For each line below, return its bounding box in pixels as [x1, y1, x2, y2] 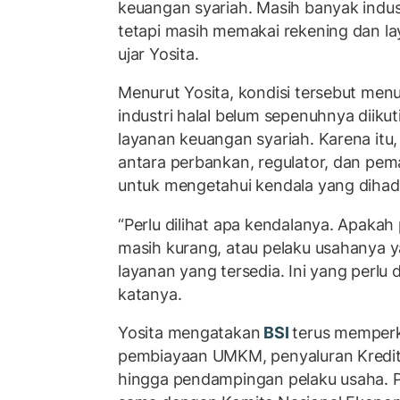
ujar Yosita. [118, 44, 199, 63]
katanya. [118, 284, 190, 304]
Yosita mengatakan [118, 323, 261, 343]
